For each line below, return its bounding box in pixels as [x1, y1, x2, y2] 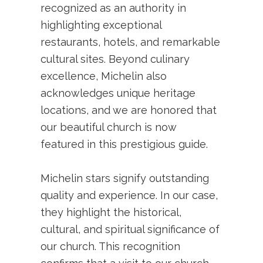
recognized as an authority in [41, 1, 187, 14]
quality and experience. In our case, [41, 189, 218, 202]
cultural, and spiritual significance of [41, 223, 220, 236]
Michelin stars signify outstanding [41, 172, 210, 185]
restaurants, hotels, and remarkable [41, 35, 221, 48]
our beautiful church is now [41, 120, 177, 133]
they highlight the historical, [41, 206, 182, 219]
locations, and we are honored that [41, 103, 217, 116]
